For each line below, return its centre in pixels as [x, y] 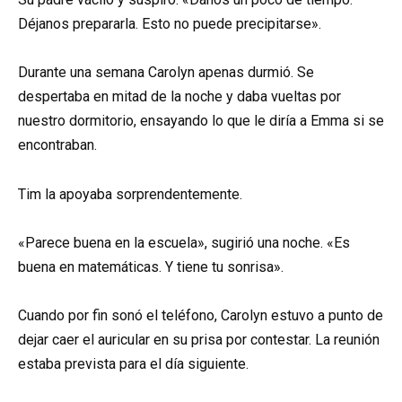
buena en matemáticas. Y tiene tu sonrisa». [151, 267]
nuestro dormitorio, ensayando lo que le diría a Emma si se [201, 121]
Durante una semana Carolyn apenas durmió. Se [166, 73]
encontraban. [57, 145]
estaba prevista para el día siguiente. [133, 363]
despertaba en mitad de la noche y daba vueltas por [179, 97]
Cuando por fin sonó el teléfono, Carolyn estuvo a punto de [201, 315]
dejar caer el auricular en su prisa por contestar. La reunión [199, 339]
